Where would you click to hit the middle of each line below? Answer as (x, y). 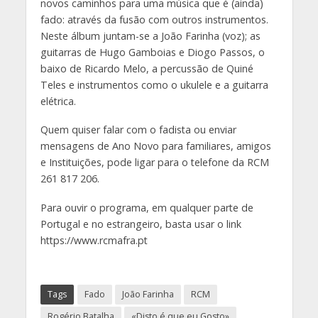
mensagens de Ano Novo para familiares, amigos (155, 146)
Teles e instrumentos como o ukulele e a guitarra (154, 84)
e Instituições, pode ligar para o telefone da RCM (154, 163)
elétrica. (58, 101)
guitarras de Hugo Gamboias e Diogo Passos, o (152, 52)
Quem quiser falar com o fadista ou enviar (138, 130)
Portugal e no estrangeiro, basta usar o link (141, 224)
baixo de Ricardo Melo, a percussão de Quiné (147, 68)
